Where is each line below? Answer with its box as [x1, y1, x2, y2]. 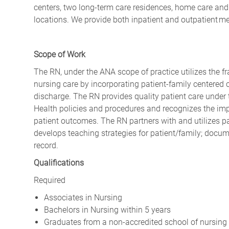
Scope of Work [34, 50, 85, 60]
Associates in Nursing [44, 193, 122, 203]
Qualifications [34, 158, 84, 168]
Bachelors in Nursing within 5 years [44, 205, 173, 215]
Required [34, 175, 65, 186]
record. [34, 141, 62, 151]
